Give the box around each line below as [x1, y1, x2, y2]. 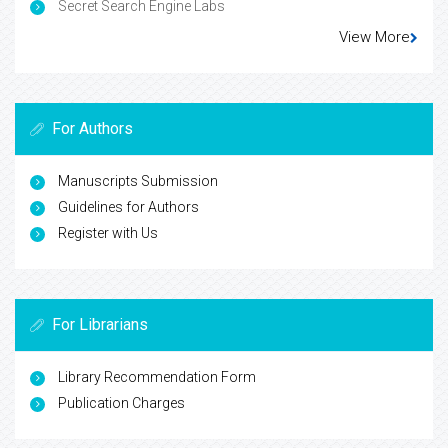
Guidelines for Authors [58, 199, 199, 216]
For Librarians [52, 315, 148, 335]
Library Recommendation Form [58, 369, 256, 386]
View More [339, 28, 410, 47]
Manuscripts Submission [58, 173, 218, 190]
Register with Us [58, 225, 158, 242]
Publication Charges [58, 395, 185, 412]
